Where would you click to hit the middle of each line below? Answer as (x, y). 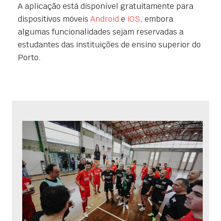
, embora (157, 19)
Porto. (29, 57)
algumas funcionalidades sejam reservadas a (101, 32)
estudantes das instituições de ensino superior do (109, 44)
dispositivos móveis (54, 19)
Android (105, 19)
